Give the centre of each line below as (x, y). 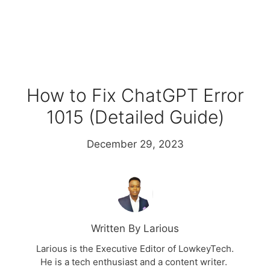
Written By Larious (135, 229)
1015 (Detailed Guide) (135, 117)
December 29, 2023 (135, 144)
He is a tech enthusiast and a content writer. (135, 262)
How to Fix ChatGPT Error (135, 96)
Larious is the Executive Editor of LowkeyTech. (135, 249)
